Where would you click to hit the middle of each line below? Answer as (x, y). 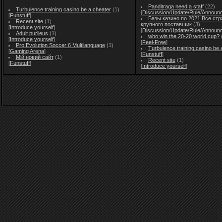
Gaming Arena (27, 51)
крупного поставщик (166, 24)
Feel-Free (154, 42)
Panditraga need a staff (176, 6)
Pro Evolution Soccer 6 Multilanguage (60, 45)
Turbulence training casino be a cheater (63, 9)
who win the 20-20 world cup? (184, 36)
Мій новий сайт (34, 57)
